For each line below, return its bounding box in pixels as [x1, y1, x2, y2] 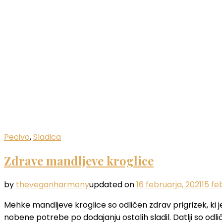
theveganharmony [16, 179, 89, 191]
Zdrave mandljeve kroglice [4, 153, 154, 169]
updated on [89, 179, 136, 191]
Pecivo [4, 131, 30, 143]
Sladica [33, 131, 61, 143]
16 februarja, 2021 [136, 179, 202, 191]
